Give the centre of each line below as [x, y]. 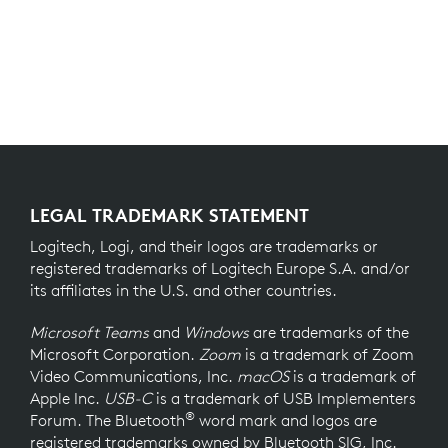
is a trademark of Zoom [329, 353]
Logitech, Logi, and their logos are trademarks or [204, 245]
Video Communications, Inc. [133, 375]
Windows [218, 331]
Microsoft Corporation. [114, 353]
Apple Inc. [67, 397]
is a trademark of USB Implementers [284, 397]
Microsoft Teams [89, 331]
